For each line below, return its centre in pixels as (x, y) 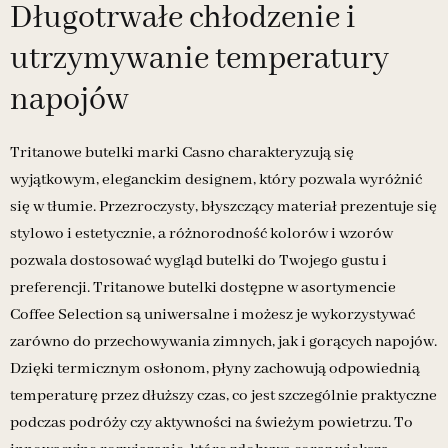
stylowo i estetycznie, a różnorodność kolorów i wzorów (201, 233)
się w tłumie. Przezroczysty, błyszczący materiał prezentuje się (223, 206)
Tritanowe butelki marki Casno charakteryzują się (182, 152)
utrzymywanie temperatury (199, 60)
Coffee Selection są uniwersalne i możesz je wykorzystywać (212, 314)
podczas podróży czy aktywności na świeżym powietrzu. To (211, 422)
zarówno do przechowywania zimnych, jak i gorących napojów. (223, 341)
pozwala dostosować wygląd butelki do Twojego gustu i (198, 260)
